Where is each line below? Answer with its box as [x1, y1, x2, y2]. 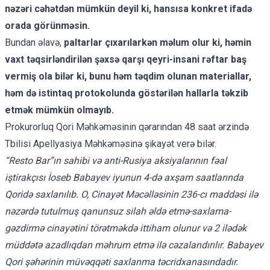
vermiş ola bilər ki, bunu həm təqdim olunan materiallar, [5, 70, 251, 82]
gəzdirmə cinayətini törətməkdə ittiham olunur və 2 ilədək [5, 222, 246, 234]
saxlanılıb [35, 188, 76, 200]
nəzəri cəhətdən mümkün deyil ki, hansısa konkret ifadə [5, 2, 252, 14]
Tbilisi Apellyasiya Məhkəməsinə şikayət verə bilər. [5, 137, 216, 149]
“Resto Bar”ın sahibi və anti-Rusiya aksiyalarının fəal [5, 154, 227, 166]
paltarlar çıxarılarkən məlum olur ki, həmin [64, 36, 251, 48]
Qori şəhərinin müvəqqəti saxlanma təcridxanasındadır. [5, 256, 238, 268]
